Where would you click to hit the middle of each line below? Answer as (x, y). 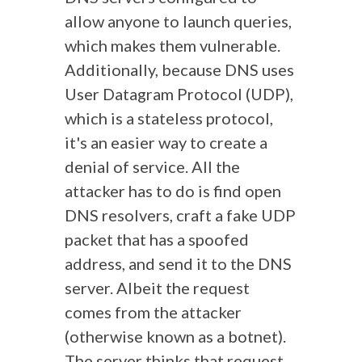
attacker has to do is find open (173, 191)
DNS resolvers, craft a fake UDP (180, 215)
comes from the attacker (153, 312)
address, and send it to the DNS (178, 263)
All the (216, 166)
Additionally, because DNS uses (179, 69)
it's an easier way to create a (166, 142)
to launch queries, (226, 21)
